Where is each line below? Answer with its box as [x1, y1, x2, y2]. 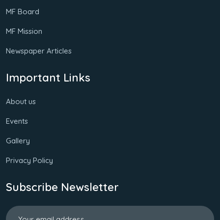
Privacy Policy [6, 155, 53, 165]
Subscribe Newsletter [6, 180, 119, 194]
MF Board [6, 6, 39, 16]
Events [6, 116, 28, 126]
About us [6, 96, 36, 106]
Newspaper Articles [6, 46, 72, 55]
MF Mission [6, 26, 42, 36]
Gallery [6, 136, 30, 145]
